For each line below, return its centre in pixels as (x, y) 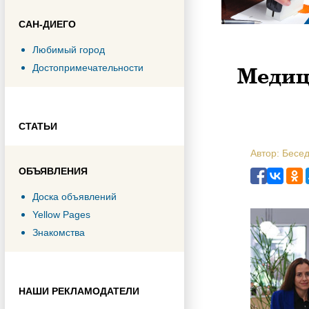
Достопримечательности (88, 68)
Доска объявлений (74, 197)
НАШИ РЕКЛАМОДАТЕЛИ (79, 291)
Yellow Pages (61, 215)
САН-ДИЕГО (47, 24)
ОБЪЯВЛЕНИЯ (53, 171)
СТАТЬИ (38, 126)
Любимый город (69, 50)
